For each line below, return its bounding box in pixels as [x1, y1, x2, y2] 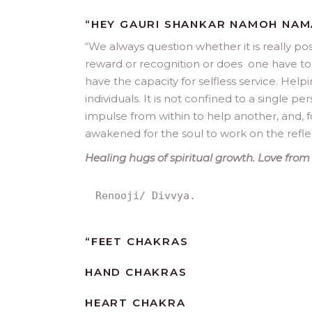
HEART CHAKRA [85, 295, 186, 309]
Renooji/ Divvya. [95, 189, 196, 202]
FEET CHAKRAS [91, 234, 189, 248]
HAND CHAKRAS [85, 265, 187, 279]
